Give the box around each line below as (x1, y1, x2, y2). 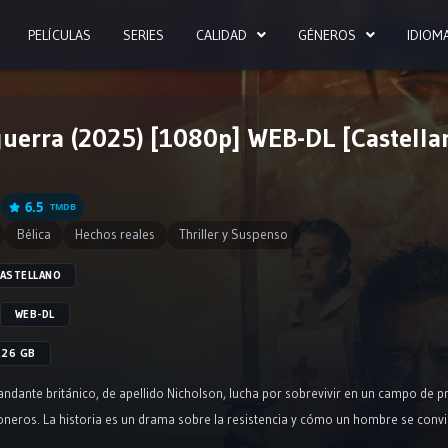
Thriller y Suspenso (179, 226, 288, 243)
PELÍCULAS (28, 26, 91, 44)
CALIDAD (196, 26, 247, 44)
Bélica (17, 226, 51, 243)
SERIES (123, 26, 164, 44)
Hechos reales (75, 226, 155, 243)
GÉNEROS (298, 26, 356, 44)
